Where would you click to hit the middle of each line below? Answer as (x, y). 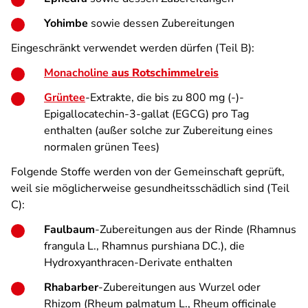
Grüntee (65, 98)
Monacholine (76, 73)
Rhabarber (71, 287)
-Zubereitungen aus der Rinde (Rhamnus (196, 230)
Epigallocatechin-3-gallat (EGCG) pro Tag (146, 114)
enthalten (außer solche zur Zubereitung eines (158, 131)
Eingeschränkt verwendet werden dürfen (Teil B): (133, 48)
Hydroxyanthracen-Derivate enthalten (138, 263)
